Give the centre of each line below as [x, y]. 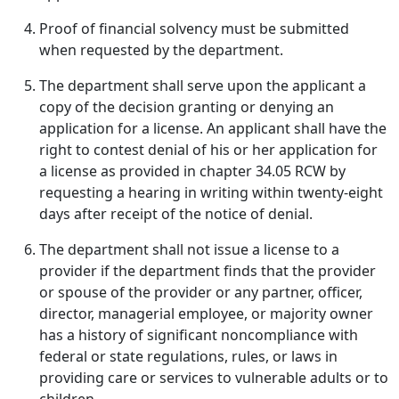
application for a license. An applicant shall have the [213, 128]
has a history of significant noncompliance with [199, 335]
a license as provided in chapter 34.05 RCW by [192, 171]
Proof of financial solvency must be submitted [194, 28]
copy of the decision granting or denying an [187, 107]
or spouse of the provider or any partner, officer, [201, 292]
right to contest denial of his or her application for [208, 150]
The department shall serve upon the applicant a [203, 85]
